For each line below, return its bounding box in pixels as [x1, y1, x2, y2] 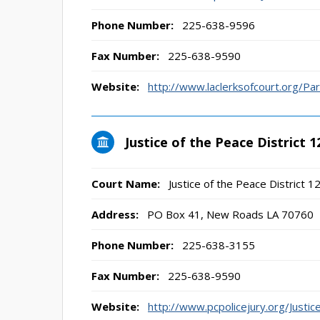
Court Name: [91, 176, 160, 191]
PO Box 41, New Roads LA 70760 [144, 207, 314, 221]
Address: [91, 207, 139, 221]
